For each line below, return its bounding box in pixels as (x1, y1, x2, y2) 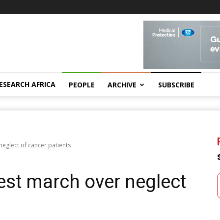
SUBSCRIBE (158, 80, 194, 89)
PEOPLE (69, 80, 95, 89)
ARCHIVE (108, 80, 137, 89)
